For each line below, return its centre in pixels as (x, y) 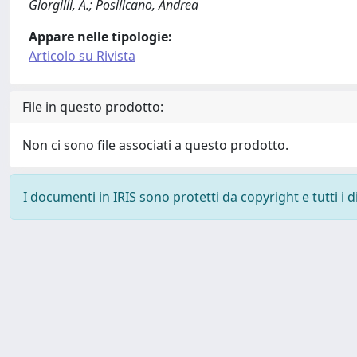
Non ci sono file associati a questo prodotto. (155, 145)
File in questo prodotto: (93, 107)
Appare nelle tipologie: (100, 37)
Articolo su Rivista (82, 56)
